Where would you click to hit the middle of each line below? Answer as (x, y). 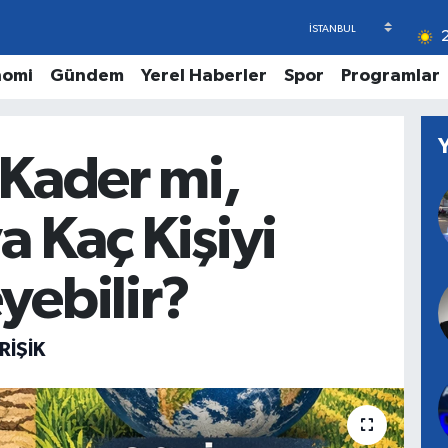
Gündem (86, 76)
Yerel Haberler (203, 76)
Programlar (390, 76)
